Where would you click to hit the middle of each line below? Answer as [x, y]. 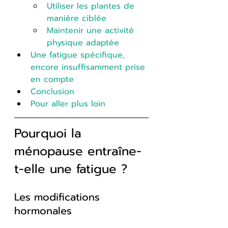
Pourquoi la [50, 133]
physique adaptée [83, 42]
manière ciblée [77, 18]
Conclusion [52, 91]
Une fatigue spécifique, [79, 55]
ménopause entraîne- [78, 151]
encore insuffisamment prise [89, 67]
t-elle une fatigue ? [71, 169]
